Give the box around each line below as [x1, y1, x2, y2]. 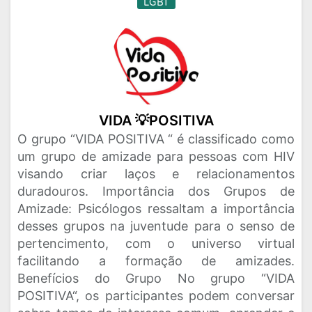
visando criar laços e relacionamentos [17, 166, 295, 181]
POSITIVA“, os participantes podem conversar [17, 288, 295, 303]
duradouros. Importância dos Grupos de [17, 184, 295, 198]
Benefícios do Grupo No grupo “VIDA [17, 271, 295, 286]
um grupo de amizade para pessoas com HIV [17, 149, 295, 164]
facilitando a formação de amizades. [17, 253, 295, 268]
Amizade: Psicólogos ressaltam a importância [17, 201, 295, 216]
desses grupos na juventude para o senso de [17, 219, 295, 233]
